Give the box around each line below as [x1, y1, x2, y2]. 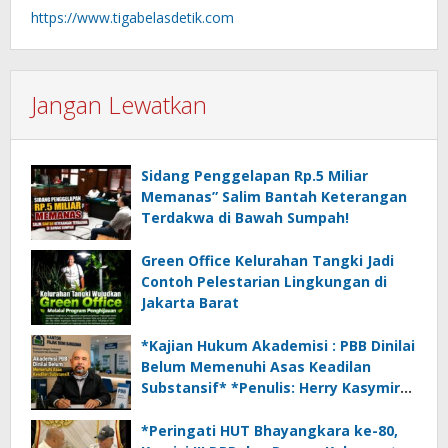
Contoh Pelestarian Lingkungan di [141, 272, 387, 292]
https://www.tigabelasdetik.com [31, 8, 234, 28]
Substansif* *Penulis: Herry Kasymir [141, 378, 231, 398]
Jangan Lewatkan [31, 88, 207, 122]
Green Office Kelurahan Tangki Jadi [141, 251, 394, 271]
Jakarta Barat [141, 293, 239, 313]
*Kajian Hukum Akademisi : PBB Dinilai [141, 336, 415, 356]
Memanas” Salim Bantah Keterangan [141, 187, 407, 207]
